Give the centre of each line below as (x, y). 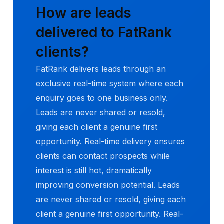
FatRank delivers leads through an (101, 69)
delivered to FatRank (104, 32)
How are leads (84, 13)
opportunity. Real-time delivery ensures (110, 141)
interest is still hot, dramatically (94, 170)
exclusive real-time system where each (110, 83)
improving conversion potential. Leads (108, 185)
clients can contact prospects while (103, 156)
